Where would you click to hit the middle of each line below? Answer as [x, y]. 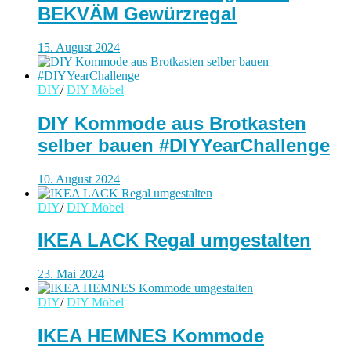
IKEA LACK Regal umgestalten [174, 241]
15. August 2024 [79, 47]
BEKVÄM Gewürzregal [137, 13]
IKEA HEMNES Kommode [151, 336]
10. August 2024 [79, 179]
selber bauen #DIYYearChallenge [184, 145]
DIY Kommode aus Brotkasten [172, 123]
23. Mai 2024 [71, 274]
